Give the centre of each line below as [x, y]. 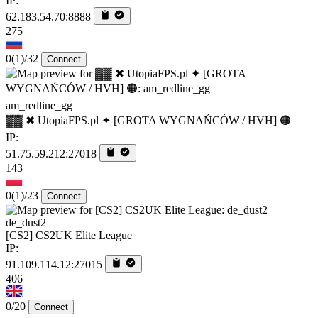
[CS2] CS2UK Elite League [69, 235]
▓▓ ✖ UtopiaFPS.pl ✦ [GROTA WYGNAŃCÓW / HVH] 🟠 [148, 120]
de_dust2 [26, 222]
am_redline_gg [39, 105]
